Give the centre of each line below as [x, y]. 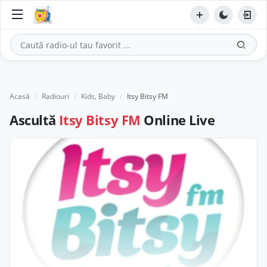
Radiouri [55, 96]
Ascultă [35, 120]
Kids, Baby [98, 96]
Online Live [178, 120]
